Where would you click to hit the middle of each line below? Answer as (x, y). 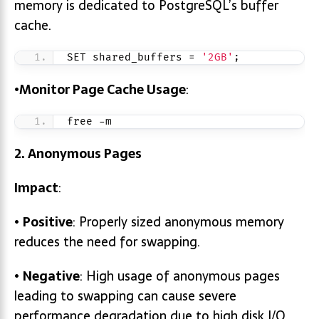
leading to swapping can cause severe (125, 296)
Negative (51, 276)
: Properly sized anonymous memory (178, 222)
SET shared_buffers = (134, 57)
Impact (36, 188)
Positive (48, 222)
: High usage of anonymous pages (180, 276)
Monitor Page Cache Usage (103, 89)
